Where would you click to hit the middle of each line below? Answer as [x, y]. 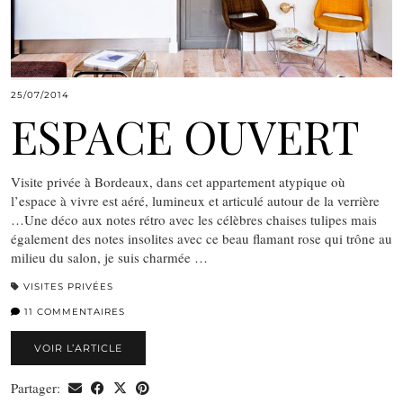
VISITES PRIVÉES [68, 286]
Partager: [37, 387]
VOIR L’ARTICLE [78, 348]
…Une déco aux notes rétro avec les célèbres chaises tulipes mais [194, 219]
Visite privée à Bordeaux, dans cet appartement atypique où [178, 181]
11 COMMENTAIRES [73, 311]
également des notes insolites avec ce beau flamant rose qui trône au [201, 238]
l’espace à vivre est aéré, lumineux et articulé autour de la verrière [195, 200]
